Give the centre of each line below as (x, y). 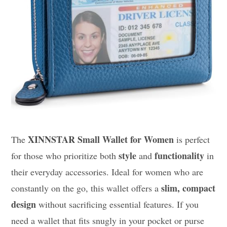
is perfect (192, 139)
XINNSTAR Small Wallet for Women (101, 139)
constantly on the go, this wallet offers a (86, 188)
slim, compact (188, 188)
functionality (180, 155)
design (24, 204)
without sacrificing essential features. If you (118, 204)
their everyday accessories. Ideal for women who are (107, 172)
